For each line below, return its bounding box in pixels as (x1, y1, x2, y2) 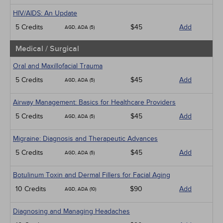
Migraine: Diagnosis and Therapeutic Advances (13, 134, 158, 143)
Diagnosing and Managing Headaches (13, 207, 130, 216)
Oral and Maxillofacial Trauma (13, 62, 103, 70)
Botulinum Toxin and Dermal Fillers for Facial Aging (13, 171, 170, 179)
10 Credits (15, 185, 46, 193)
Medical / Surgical (15, 44, 79, 54)
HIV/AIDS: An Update (13, 9, 77, 17)
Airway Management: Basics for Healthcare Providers (13, 98, 176, 107)
